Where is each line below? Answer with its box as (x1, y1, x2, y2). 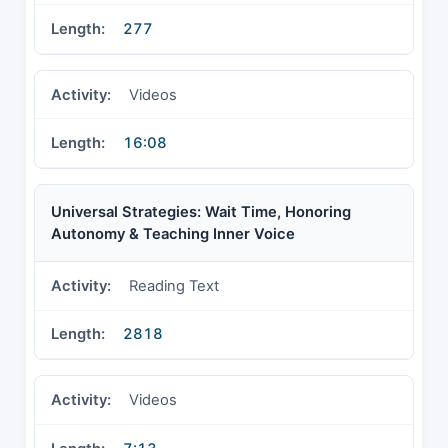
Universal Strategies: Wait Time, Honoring (51, 202, 351, 221)
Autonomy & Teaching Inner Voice (51, 224, 295, 243)
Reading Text (129, 276, 219, 295)
